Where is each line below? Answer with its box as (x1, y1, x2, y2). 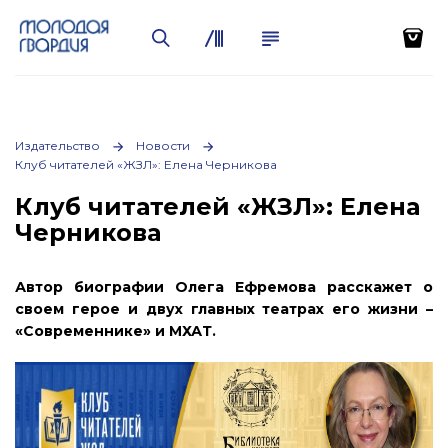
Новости (136, 138, 190, 153)
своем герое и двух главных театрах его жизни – (15, 300, 433, 318)
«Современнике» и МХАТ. (15, 322, 216, 340)
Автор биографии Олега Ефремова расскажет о (15, 278, 433, 296)
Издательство (15, 138, 100, 153)
